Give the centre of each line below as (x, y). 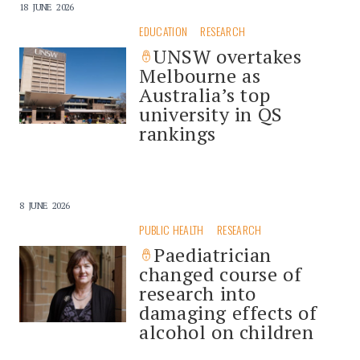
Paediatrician (213, 254)
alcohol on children (227, 331)
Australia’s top (205, 94)
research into (198, 293)
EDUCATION (164, 31)
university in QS (211, 114)
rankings (178, 133)
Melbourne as (200, 75)
